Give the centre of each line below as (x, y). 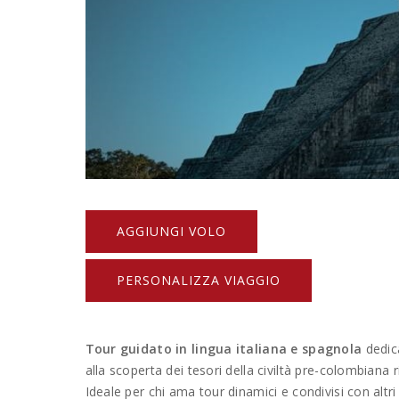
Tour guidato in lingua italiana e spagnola (224, 348)
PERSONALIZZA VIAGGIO (198, 280)
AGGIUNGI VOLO (171, 231)
